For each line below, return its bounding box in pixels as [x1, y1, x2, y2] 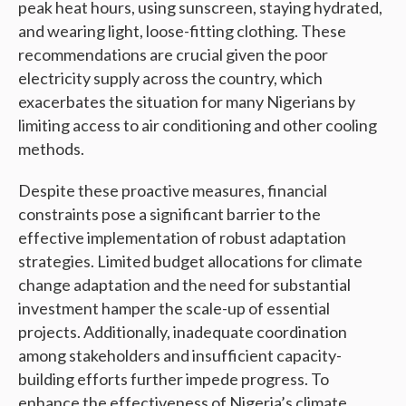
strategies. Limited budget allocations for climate [18, 251, 362, 272]
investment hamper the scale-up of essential [18, 298, 330, 319]
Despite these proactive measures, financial [18, 180, 327, 201]
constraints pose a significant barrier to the [18, 204, 321, 225]
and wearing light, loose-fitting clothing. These [18, 21, 346, 42]
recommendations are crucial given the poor [18, 44, 328, 65]
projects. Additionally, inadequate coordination [18, 322, 347, 343]
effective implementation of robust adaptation [18, 227, 346, 248]
